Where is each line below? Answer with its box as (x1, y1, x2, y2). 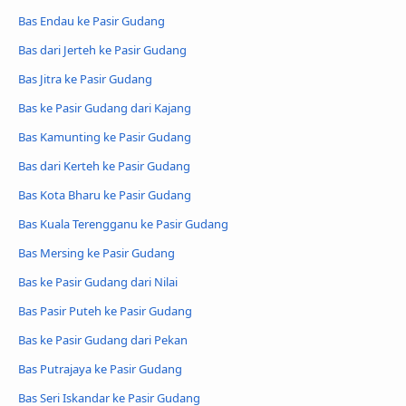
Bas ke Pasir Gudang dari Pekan (18, 331, 188, 348)
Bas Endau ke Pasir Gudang (18, 13, 165, 30)
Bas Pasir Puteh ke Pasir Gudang (18, 302, 192, 319)
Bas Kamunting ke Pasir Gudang (18, 129, 191, 146)
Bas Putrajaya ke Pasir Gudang (18, 360, 182, 377)
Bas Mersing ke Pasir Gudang (18, 244, 175, 261)
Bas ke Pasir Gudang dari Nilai (18, 273, 178, 290)
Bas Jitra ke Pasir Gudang (18, 71, 152, 88)
